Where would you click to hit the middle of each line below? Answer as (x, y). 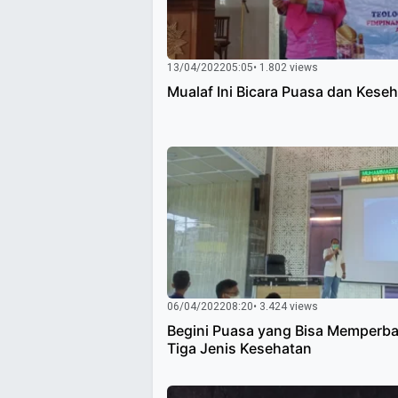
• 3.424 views (286, 307)
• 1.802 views (286, 67)
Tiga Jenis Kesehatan (239, 349)
